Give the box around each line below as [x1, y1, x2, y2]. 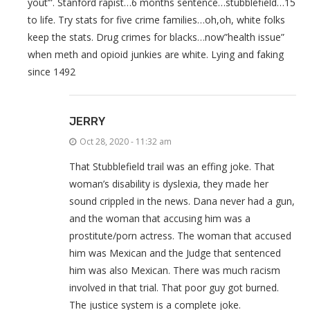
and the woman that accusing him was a [69, 211, 250, 225]
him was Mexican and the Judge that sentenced [69, 246, 281, 259]
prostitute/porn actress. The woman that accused [69, 228, 291, 242]
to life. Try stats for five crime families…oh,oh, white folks [28, 12, 285, 26]
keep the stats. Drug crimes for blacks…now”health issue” [28, 30, 284, 44]
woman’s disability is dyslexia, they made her [69, 176, 268, 190]
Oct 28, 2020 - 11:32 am [80, 135, 172, 147]
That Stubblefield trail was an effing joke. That [69, 159, 275, 173]
